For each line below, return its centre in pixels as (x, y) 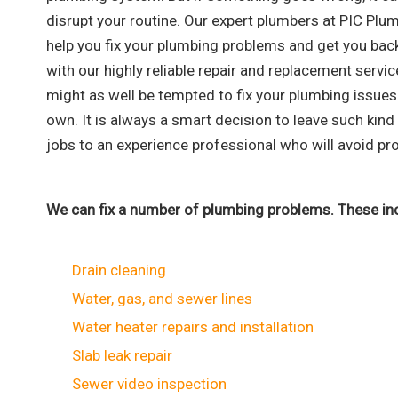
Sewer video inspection (149, 383)
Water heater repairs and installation (193, 326)
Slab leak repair (122, 355)
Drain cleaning (119, 270)
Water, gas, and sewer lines (162, 298)
